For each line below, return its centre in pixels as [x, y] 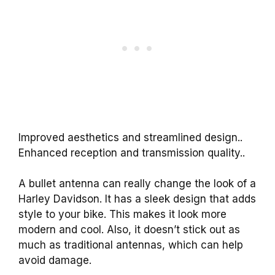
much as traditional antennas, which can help [131, 245]
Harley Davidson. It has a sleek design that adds [137, 199]
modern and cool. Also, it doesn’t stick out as [129, 230]
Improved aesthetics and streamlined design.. [130, 137]
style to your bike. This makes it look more [122, 215]
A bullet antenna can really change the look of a [137, 184]
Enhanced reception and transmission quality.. [132, 153]
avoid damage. [55, 261]
